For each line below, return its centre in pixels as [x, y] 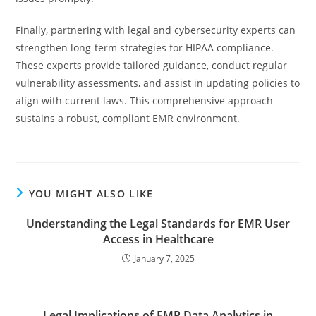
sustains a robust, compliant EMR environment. [128, 118]
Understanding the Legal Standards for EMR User [158, 224]
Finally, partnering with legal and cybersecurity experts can [156, 30]
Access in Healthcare [158, 239]
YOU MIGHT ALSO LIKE [91, 194]
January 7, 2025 [164, 259]
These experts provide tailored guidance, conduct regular [152, 65]
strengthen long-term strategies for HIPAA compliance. [145, 48]
